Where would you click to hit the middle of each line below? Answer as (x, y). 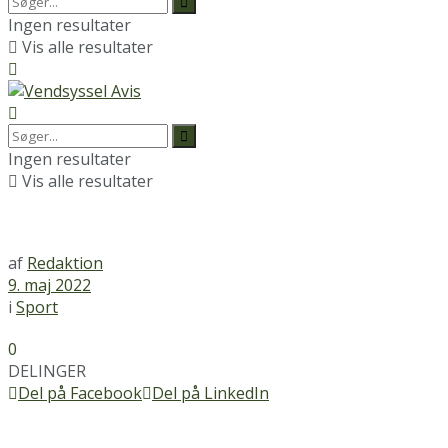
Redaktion (65, 263)
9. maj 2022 (49, 285)
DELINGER (47, 371)
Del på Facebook (80, 393)
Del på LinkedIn (210, 393)
